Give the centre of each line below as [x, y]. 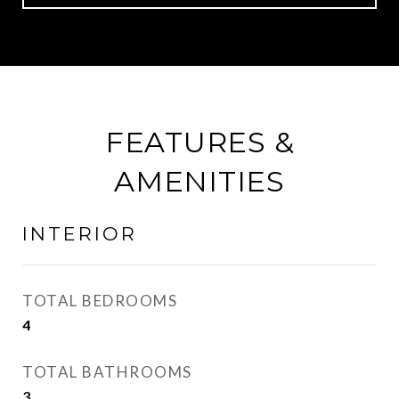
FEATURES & [199, 142]
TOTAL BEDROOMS [100, 301]
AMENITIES [199, 181]
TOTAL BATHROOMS [107, 372]
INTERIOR [80, 234]
